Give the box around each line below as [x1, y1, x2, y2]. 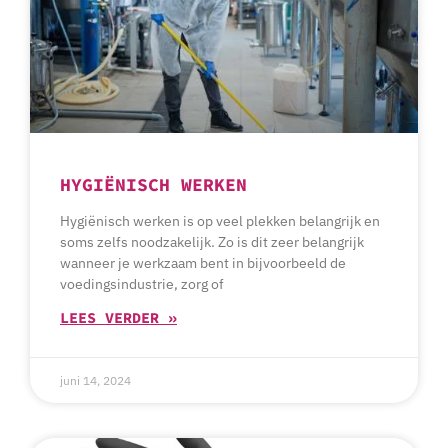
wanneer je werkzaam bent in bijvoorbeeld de [60, 254, 346, 273]
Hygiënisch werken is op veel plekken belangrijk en [60, 212, 380, 231]
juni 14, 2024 [60, 373, 131, 389]
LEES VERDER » [60, 308, 177, 328]
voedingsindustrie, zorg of [60, 275, 224, 294]
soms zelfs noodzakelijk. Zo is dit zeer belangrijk [60, 233, 364, 252]
